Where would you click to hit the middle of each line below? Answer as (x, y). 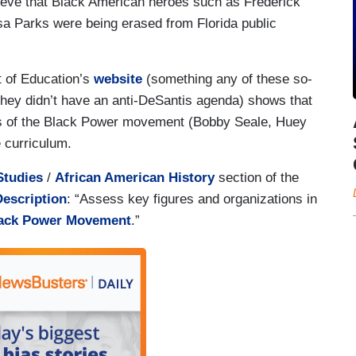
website (118, 79)
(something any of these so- (227, 79)
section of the (259, 177)
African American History (137, 177)
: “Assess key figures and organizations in (192, 199)
